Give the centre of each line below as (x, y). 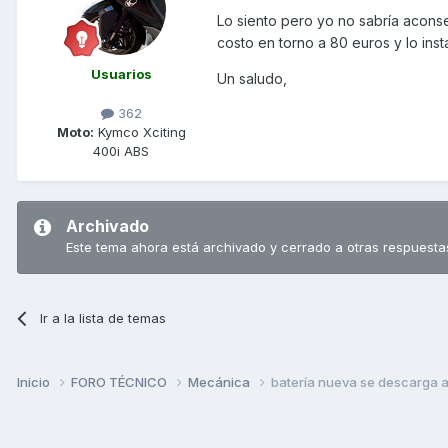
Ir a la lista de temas (103, 317)
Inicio (35, 381)
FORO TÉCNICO (120, 381)
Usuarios (121, 73)
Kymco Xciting (139, 131)
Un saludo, (252, 78)
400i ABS (121, 150)
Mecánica (220, 381)
